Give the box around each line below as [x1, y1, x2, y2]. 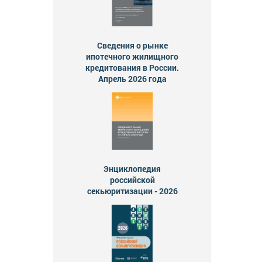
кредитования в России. [85, 61, 179, 73]
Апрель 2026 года [98, 73, 167, 84]
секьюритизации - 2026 [87, 185, 178, 196]
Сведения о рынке [96, 39, 168, 51]
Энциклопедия [104, 163, 161, 174]
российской [109, 174, 155, 185]
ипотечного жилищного [86, 50, 178, 62]
